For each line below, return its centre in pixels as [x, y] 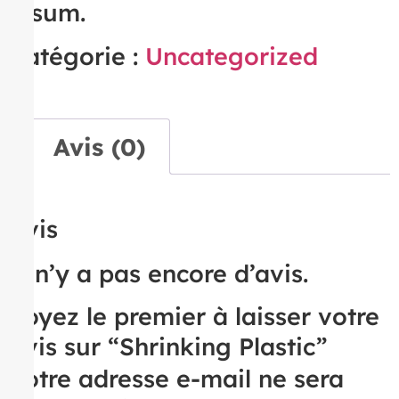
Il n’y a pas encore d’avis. [159, 273]
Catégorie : [77, 56]
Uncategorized [232, 56]
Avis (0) [99, 147]
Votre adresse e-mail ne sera [176, 379]
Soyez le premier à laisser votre [194, 317]
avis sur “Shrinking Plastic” [168, 347]
